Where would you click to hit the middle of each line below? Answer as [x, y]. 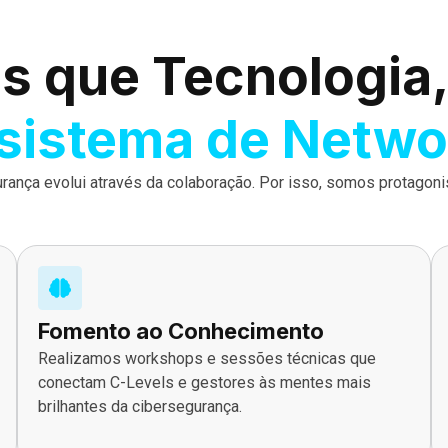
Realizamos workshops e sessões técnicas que [207, 358]
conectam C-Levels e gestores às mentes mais [205, 382]
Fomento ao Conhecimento [181, 330]
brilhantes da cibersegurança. [140, 406]
